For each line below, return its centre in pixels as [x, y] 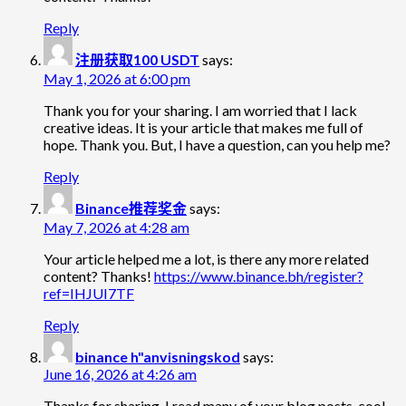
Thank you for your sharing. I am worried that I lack [200, 111]
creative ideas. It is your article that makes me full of [203, 128]
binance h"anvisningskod [158, 357]
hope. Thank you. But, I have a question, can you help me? [217, 145]
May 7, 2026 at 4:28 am [116, 227]
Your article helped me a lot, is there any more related [206, 259]
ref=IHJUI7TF [89, 294]
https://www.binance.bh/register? [259, 276]
